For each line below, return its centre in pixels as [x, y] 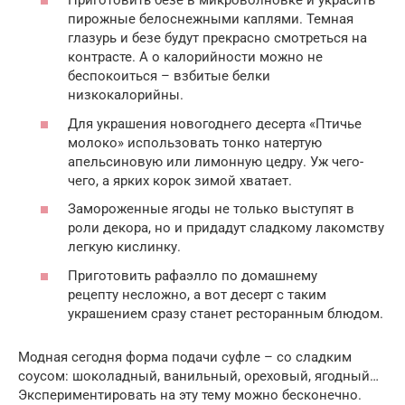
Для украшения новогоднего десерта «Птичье [215, 123]
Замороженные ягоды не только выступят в [211, 209]
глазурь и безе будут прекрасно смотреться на [217, 38]
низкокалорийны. [126, 95]
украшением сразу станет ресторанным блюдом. [226, 313]
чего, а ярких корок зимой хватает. [180, 180]
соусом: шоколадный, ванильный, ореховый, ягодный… [198, 376]
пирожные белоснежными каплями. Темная [211, 19]
